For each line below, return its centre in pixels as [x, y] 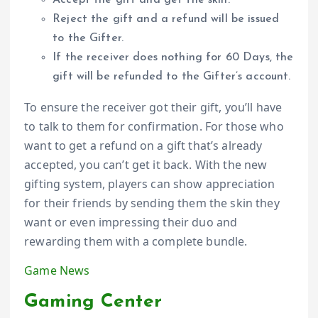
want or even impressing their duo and [131, 223]
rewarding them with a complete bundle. [136, 242]
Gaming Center [93, 302]
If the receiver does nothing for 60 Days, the [173, 58]
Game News [57, 271]
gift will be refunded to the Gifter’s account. [172, 77]
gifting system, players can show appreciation [150, 184]
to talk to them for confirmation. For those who [154, 127]
